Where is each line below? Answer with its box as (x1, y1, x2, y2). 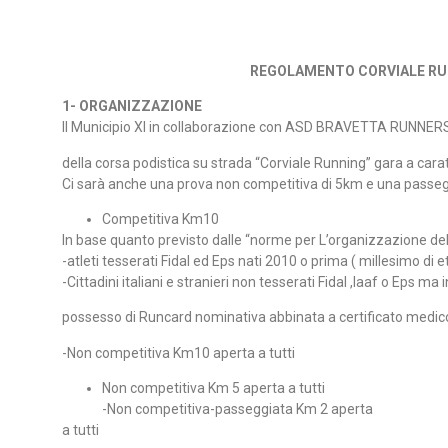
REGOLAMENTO (249, 62, 358, 79)
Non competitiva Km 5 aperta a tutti (102, 380, 325, 397)
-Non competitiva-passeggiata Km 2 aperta (102, 401, 373, 418)
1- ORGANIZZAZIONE (62, 98, 202, 115)
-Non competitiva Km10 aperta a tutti (62, 344, 295, 361)
